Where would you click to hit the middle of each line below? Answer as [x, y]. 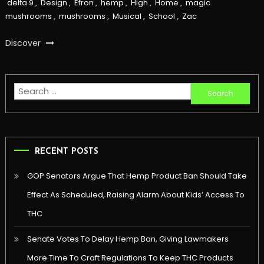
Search [206, 90]
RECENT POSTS [66, 151]
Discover [24, 43]
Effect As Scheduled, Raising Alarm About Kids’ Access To [136, 194]
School [161, 16]
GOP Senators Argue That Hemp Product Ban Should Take [137, 176]
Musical [127, 16]
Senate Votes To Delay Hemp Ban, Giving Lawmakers [128, 239]
